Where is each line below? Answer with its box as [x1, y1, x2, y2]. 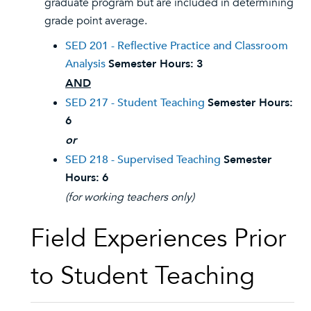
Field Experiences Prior [31, 221, 286, 255]
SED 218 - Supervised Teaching [65, 152, 221, 167]
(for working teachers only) [65, 190, 194, 205]
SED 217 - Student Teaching [65, 95, 205, 110]
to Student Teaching [31, 259, 255, 293]
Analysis [65, 56, 106, 72]
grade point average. [44, 13, 147, 28]
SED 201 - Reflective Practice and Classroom [65, 38, 288, 53]
